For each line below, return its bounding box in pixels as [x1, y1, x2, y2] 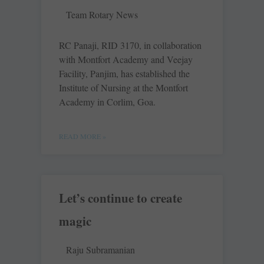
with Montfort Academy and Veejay [59, 53, 193, 66]
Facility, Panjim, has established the [59, 67, 190, 80]
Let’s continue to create [59, 189, 182, 207]
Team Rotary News [66, 8, 138, 21]
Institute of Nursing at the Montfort [59, 81, 188, 94]
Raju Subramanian [66, 243, 135, 256]
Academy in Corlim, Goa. [59, 95, 156, 108]
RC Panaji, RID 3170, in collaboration [59, 39, 202, 52]
